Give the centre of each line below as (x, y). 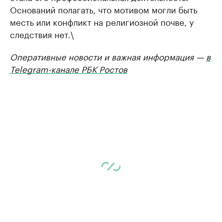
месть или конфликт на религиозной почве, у (102, 21)
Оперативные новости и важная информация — (108, 56)
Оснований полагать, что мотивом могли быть (104, 9)
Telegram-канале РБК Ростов (69, 68)
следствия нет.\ (42, 34)
